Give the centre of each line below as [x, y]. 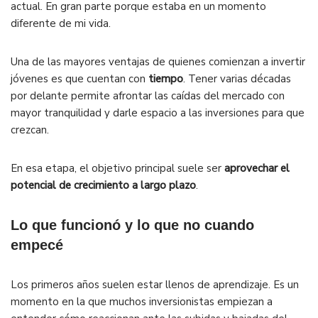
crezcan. [30, 130]
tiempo [166, 79]
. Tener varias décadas [237, 79]
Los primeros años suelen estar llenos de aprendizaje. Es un [155, 285]
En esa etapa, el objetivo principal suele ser [117, 169]
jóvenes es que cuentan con [79, 79]
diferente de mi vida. [61, 24]
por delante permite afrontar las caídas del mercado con [148, 96]
